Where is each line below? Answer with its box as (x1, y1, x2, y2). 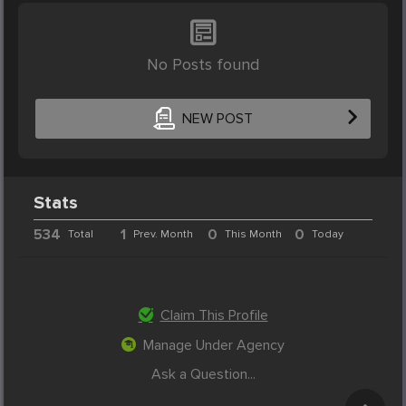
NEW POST (181, 110, 253, 129)
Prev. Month (133, 227, 194, 241)
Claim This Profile (159, 305, 268, 324)
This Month (224, 227, 282, 241)
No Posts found (147, 53, 259, 74)
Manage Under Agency (143, 335, 285, 354)
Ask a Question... (150, 364, 256, 383)
